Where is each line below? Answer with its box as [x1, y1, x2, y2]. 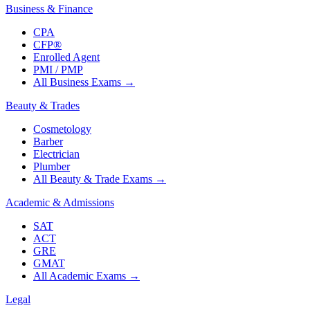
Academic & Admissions [6, 197, 114, 209]
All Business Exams [33, 76, 121, 89]
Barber [33, 136, 63, 148]
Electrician [33, 148, 80, 161]
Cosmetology [33, 123, 91, 136]
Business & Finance [6, 3, 93, 15]
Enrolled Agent [33, 51, 100, 64]
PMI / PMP [33, 64, 83, 76]
